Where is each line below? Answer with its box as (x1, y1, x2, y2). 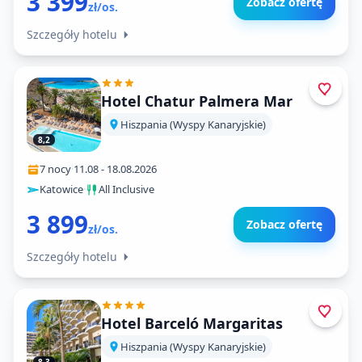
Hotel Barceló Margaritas (101, 314, 283, 333)
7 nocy (40, 162, 71, 176)
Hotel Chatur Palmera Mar (101, 91, 293, 111)
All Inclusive (99, 182, 154, 196)
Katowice (40, 182, 83, 196)
